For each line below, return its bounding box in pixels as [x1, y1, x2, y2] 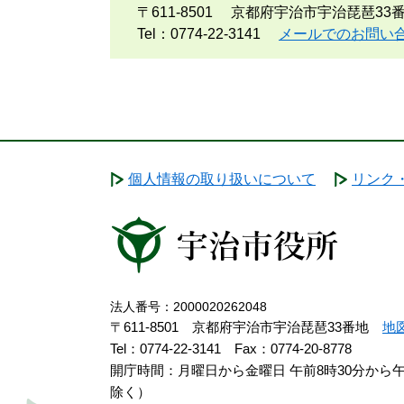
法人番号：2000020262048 [110, 299, 267, 314]
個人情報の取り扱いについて [128, 171, 316, 187]
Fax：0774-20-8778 [234, 341, 352, 356]
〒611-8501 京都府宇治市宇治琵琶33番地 [110, 319, 382, 335]
